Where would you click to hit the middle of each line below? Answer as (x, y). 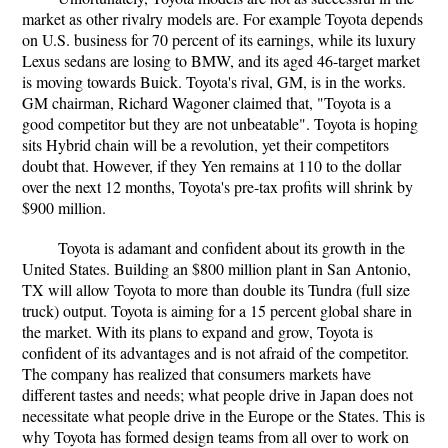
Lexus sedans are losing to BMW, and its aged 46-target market (221, 60)
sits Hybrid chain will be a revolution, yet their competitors (205, 144)
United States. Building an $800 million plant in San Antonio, (216, 268)
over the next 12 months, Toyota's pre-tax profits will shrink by (217, 186)
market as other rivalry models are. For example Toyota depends (222, 18)
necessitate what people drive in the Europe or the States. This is (223, 415)
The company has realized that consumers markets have (196, 373)
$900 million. (64, 207)
